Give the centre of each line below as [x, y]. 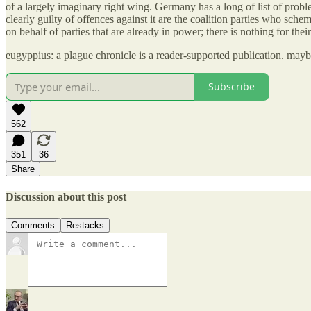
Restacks [85, 226]
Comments [33, 226]
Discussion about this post [66, 197]
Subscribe [232, 87]
